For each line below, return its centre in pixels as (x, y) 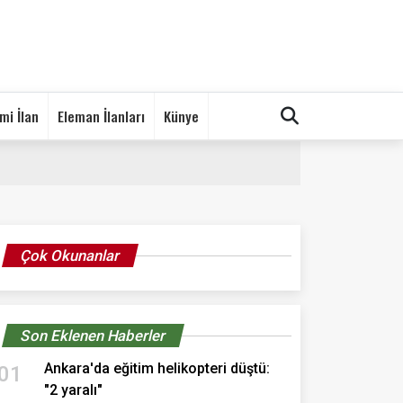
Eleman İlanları (101, 116)
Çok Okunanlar (70, 255)
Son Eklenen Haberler (93, 335)
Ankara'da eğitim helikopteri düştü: (157, 368)
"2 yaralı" (73, 390)
